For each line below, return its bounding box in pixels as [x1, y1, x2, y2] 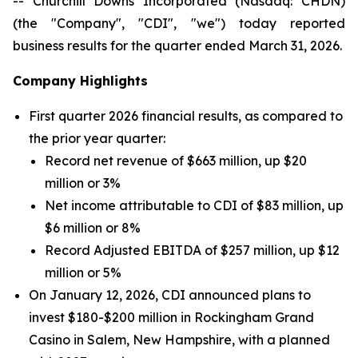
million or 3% [45, 175, 121, 191]
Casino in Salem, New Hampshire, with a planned [29, 332, 330, 348]
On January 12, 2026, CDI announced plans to [29, 287, 311, 303]
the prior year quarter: [29, 130, 165, 146]
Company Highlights [13, 73, 148, 89]
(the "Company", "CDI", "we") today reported [13, 15, 345, 31]
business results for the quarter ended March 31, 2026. [13, 38, 342, 54]
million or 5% [45, 265, 121, 280]
